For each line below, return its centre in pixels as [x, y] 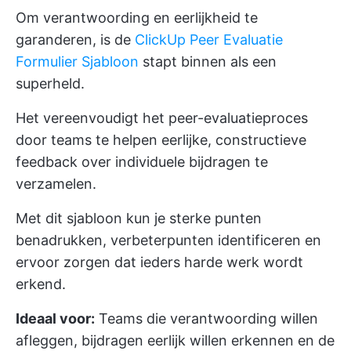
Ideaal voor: [55, 318]
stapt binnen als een [208, 62]
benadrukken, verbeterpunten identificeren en [168, 240]
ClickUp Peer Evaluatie [209, 40]
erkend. [41, 284]
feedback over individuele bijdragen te [142, 162]
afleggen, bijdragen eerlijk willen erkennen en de [175, 340]
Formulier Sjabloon [77, 62]
